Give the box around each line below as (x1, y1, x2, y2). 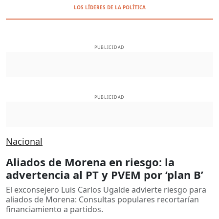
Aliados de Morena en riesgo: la (6, 154, 175, 169)
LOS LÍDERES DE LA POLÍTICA (73, 4, 146, 11)
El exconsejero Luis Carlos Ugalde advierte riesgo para (6, 184, 206, 195)
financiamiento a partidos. (6, 203, 103, 215)
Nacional (6, 135, 43, 147)
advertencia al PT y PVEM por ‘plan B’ (6, 167, 203, 182)
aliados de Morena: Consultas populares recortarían (6, 194, 199, 205)
